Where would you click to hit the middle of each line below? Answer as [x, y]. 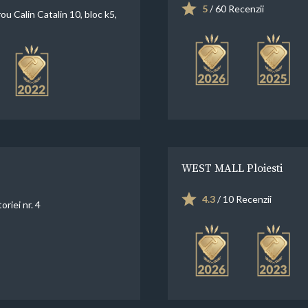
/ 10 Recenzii [243, 199]
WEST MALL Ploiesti [232, 168]
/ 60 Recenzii [236, 8]
